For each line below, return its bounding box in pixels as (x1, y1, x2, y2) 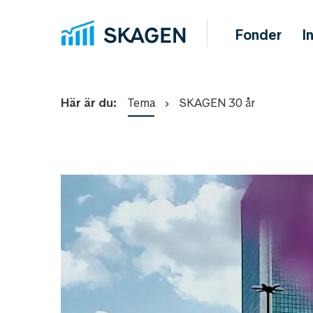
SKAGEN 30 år (179, 95, 255, 110)
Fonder (235, 26, 282, 44)
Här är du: (61, 95, 117, 110)
